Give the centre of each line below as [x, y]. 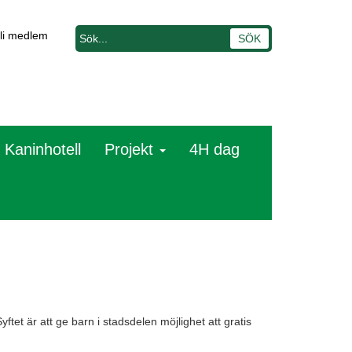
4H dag [214, 149]
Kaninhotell [43, 149]
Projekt [131, 149]
